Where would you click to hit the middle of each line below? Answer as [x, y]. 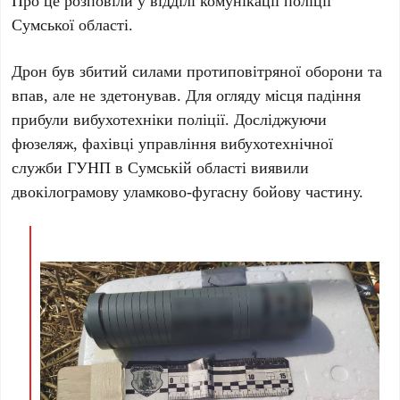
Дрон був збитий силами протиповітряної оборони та [197, 71]
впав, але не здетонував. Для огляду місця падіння [187, 95]
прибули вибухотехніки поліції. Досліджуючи [170, 119]
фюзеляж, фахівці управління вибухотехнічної [173, 143]
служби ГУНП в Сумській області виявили [161, 167]
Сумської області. [73, 25]
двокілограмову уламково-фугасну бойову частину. [188, 192]
